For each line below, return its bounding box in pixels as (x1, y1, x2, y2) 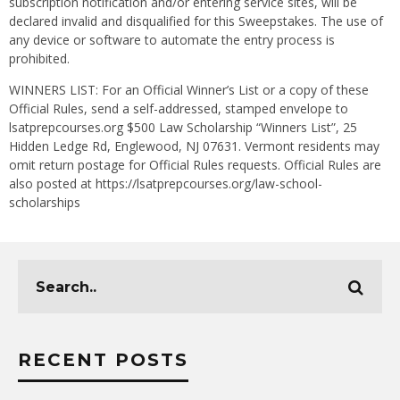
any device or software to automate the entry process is (9, 31, 335, 48)
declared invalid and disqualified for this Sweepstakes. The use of (9, 12, 383, 29)
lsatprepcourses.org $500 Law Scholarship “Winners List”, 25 (9, 119, 357, 136)
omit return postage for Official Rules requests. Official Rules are (9, 156, 381, 173)
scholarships (9, 194, 80, 211)
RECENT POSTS (18, 349, 188, 371)
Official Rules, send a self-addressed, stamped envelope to (9, 100, 348, 117)
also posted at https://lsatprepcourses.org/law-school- (9, 175, 322, 192)
